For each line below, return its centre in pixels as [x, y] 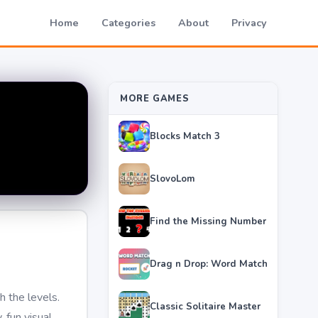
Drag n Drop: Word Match [209, 264]
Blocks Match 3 [185, 136]
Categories [128, 22]
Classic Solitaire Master [205, 306]
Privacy [249, 22]
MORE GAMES [155, 99]
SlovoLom [172, 179]
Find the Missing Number [208, 221]
